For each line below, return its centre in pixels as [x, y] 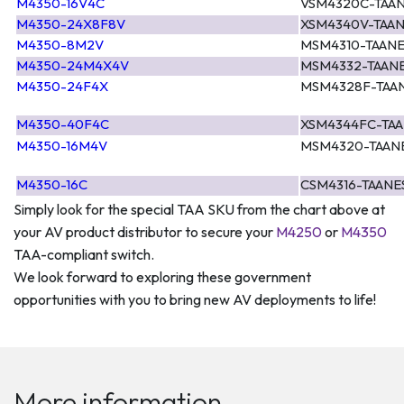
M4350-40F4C [63, 124]
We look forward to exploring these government [162, 276]
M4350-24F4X [62, 86]
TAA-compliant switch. [84, 254]
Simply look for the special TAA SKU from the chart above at [199, 209]
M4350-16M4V [62, 145]
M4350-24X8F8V [71, 23]
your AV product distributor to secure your [145, 231]
